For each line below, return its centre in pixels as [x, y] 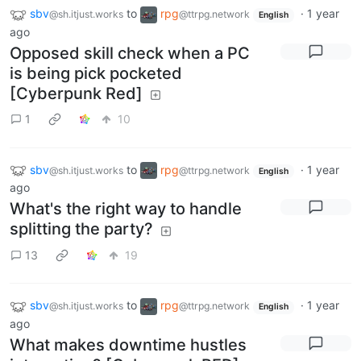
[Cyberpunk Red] [76, 93]
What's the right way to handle [126, 209]
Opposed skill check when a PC [130, 53]
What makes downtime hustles [128, 345]
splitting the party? [81, 229]
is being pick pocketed [96, 73]
